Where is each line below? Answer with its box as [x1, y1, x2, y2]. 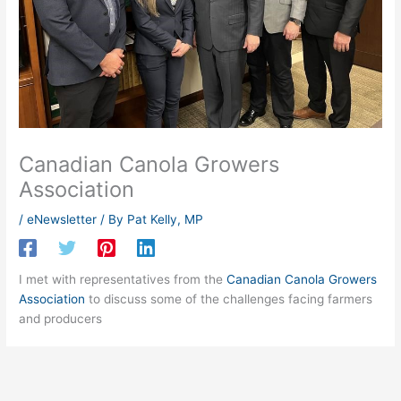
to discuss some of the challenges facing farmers [85, 291, 373, 306]
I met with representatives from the [19, 271, 227, 286]
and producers [19, 311, 103, 326]
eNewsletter [27, 211, 98, 226]
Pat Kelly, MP [127, 211, 204, 226]
